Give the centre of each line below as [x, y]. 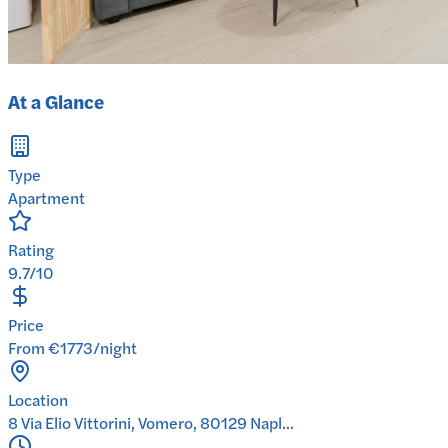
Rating [31, 249]
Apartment [46, 197]
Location [38, 399]
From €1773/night [72, 347]
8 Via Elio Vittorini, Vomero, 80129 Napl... [151, 422]
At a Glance [56, 101]
